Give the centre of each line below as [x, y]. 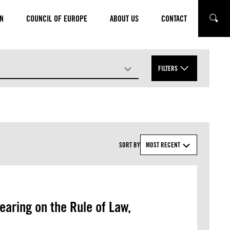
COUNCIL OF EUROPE [57, 18]
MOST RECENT [163, 145]
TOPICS [15, 98]
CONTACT [174, 18]
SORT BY [130, 145]
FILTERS [168, 68]
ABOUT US [124, 18]
